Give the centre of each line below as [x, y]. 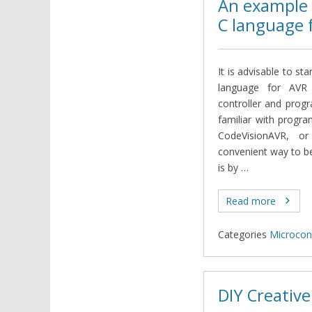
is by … [233, 167]
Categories [242, 234]
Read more [251, 201]
